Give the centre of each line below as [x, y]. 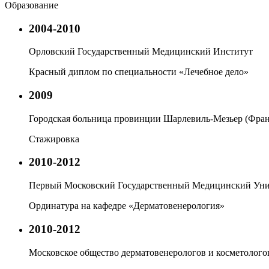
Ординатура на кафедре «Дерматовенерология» [127, 206]
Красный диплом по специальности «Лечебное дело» [139, 72]
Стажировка [54, 139]
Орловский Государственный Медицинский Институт [141, 52]
